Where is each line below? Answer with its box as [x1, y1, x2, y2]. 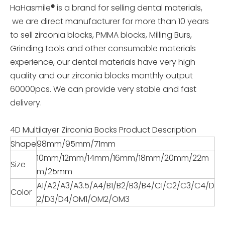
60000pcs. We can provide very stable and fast [10, 83, 196, 95]
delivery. [10, 97, 42, 109]
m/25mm [37, 166, 72, 178]
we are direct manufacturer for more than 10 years [10, 16, 209, 28]
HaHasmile [10, 2, 51, 14]
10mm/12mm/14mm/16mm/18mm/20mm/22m [37, 152, 209, 164]
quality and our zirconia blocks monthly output [10, 70, 193, 82]
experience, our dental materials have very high [10, 56, 195, 68]
